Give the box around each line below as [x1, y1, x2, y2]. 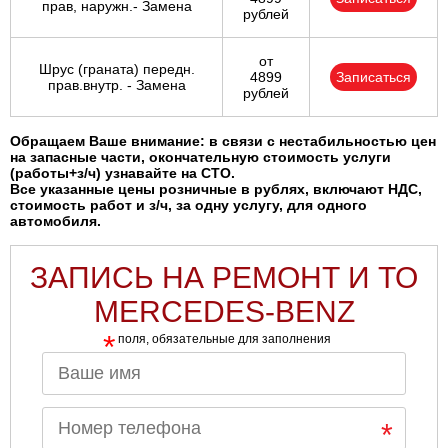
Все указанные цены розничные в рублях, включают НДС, [10, 181, 422, 198]
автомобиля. [10, 213, 101, 230]
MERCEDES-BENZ [93, 295, 355, 329]
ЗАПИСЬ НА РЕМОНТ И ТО [30, 261, 418, 295]
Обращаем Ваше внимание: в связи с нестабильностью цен [10, 133, 436, 150]
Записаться [336, 69, 411, 86]
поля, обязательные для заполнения [117, 331, 331, 346]
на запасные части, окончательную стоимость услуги [10, 149, 391, 166]
